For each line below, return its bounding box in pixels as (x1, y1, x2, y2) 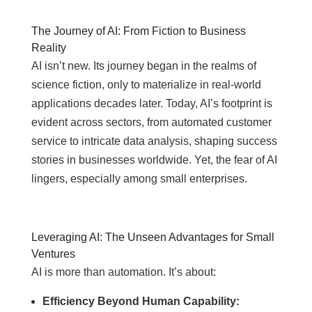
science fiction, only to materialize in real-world (31, 79, 261, 91)
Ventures (31, 248, 75, 260)
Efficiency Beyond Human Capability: (42, 295, 240, 307)
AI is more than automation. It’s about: (31, 266, 216, 278)
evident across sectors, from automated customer (31, 116, 272, 128)
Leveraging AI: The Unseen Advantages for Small (31, 231, 274, 243)
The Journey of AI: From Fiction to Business (31, 25, 246, 37)
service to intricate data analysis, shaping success (31, 135, 277, 147)
